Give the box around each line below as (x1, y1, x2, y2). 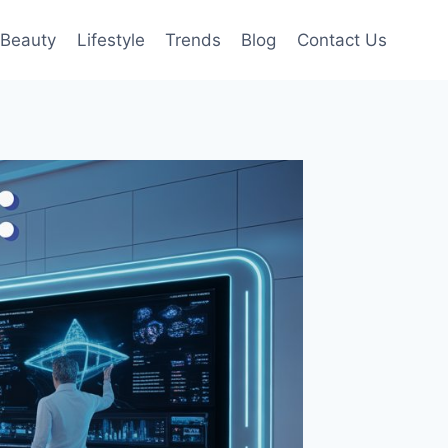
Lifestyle (76, 29, 145, 50)
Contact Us (296, 29, 387, 50)
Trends (165, 29, 222, 50)
